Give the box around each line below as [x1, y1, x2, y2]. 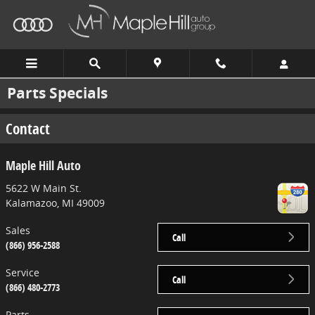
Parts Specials [7, 83, 108, 103]
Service [6, 265, 39, 279]
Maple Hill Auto [6, 157, 81, 174]
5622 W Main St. [6, 181, 82, 195]
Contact [6, 119, 50, 139]
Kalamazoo [6, 195, 57, 210]
